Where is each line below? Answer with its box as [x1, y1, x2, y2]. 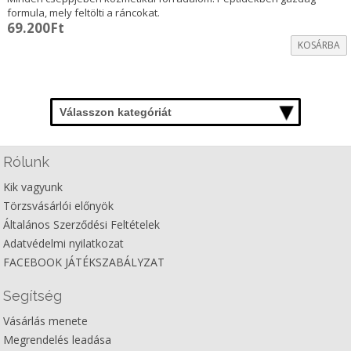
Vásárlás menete [3, 313, 89, 329]
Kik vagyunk [3, 179, 63, 195]
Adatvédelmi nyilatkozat [3, 236, 125, 251]
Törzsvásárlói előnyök [3, 198, 114, 214]
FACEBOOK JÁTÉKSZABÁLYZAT [3, 255, 165, 270]
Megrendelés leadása [3, 332, 112, 348]
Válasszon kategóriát [60, 106, 172, 119]
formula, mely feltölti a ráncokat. [6, 5, 160, 20]
